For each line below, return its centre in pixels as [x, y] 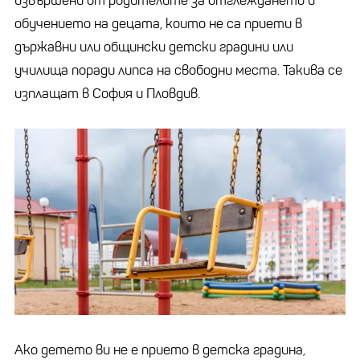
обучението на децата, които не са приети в [158, 23]
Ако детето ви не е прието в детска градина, [160, 350]
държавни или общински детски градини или [154, 47]
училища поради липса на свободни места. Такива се [178, 70]
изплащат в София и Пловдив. [107, 93]
